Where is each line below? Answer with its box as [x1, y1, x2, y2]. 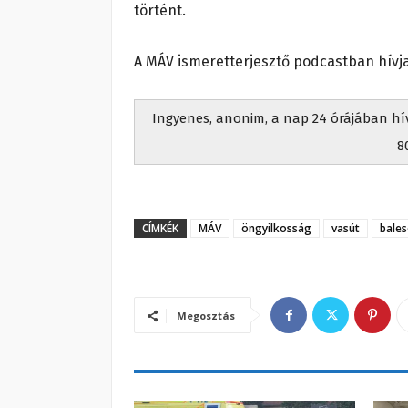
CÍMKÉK [142, 220, 178, 237]
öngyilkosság [241, 220, 311, 237]
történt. [134, 2, 186, 20]
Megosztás [177, 309, 235, 323]
